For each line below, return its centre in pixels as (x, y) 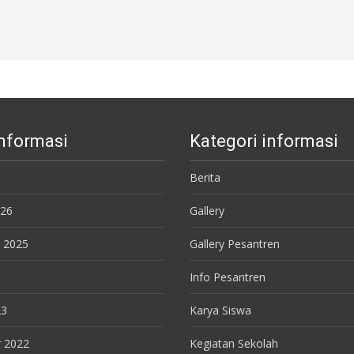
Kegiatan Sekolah (234, 343)
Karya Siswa (220, 310)
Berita (205, 177)
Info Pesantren (228, 277)
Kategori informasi (264, 141)
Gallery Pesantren (235, 244)
